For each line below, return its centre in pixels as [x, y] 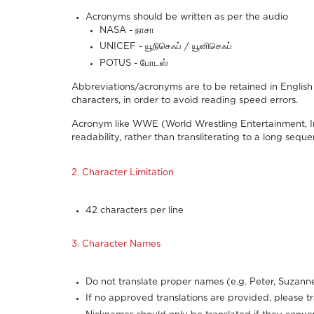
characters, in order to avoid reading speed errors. [185, 100]
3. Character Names [116, 244]
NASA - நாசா [127, 30]
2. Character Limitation [123, 172]
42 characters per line [135, 210]
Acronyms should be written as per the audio [187, 17]
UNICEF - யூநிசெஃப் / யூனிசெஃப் [166, 47]
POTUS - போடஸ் [134, 63]
